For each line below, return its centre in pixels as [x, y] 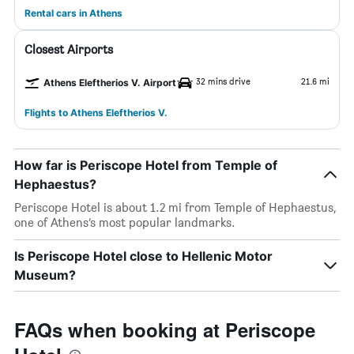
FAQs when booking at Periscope [165, 330]
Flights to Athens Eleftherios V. [96, 113]
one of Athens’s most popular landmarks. [125, 222]
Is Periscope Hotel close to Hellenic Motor [143, 256]
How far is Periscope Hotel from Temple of [146, 165]
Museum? [45, 275]
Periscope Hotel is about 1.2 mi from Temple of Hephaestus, [175, 207]
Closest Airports [69, 49]
